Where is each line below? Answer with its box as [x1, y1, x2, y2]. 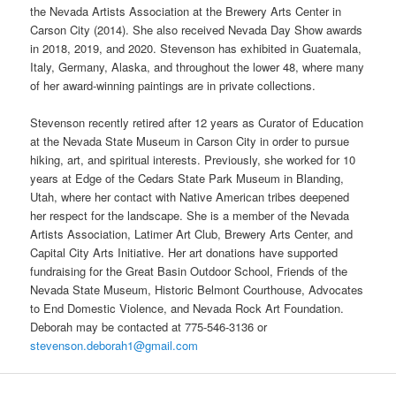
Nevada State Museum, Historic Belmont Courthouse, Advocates [30, 280, 364, 298]
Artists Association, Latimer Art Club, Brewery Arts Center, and [30, 225, 354, 242]
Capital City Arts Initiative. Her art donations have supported [30, 243, 339, 261]
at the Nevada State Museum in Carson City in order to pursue [30, 132, 350, 149]
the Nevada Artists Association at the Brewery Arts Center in [30, 2, 342, 19]
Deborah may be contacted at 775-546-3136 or [30, 317, 268, 335]
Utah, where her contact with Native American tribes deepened [30, 187, 350, 205]
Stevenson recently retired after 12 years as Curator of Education [30, 113, 364, 131]
